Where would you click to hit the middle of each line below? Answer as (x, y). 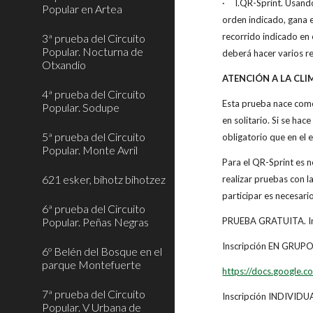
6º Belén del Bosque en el (102, 251)
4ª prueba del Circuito (94, 94)
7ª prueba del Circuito (94, 294)
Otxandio (64, 65)
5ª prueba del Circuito (94, 137)
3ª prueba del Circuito (94, 38)
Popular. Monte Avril (90, 150)
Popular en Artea (82, 9)
